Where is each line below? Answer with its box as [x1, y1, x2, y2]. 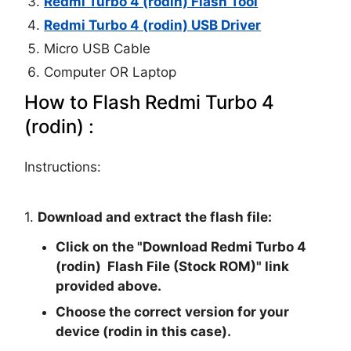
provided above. [56, 277, 162, 294]
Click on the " [56, 238, 143, 255]
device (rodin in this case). [56, 323, 232, 339]
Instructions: [24, 158, 102, 175]
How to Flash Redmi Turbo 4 [24, 90, 275, 114]
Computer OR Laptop [44, 63, 177, 80]
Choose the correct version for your [56, 303, 290, 320]
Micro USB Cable [44, 40, 151, 56]
